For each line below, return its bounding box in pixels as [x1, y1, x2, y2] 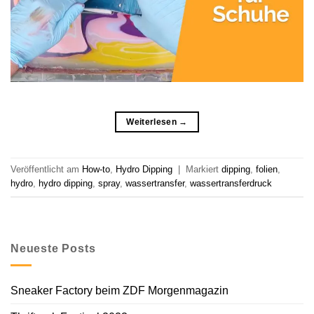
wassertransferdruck [190, 177, 272, 189]
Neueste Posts [11, 242, 96, 254]
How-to [82, 163, 110, 175]
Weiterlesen [126, 116, 179, 127]
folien [256, 163, 278, 175]
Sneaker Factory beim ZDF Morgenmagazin [11, 285, 228, 297]
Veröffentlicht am [11, 163, 82, 175]
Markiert [186, 163, 221, 175]
